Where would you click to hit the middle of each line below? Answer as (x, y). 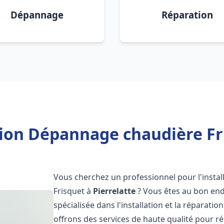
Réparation (187, 15)
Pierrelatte (114, 191)
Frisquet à (73, 191)
